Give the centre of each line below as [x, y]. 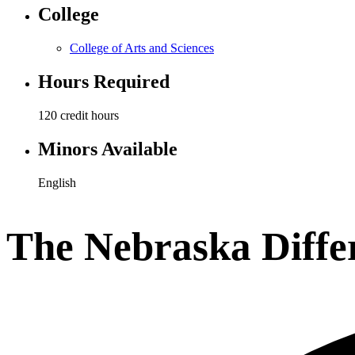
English [57, 182]
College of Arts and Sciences [142, 48]
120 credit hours [78, 115]
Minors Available [108, 149]
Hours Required [104, 81]
